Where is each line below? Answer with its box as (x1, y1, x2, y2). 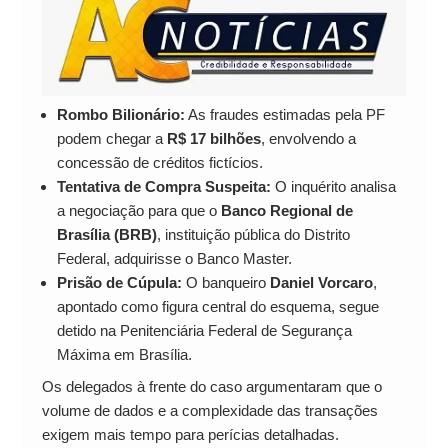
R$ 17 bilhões (166, 130, 261, 148)
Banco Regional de (220, 202, 353, 220)
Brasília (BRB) (56, 226, 157, 244)
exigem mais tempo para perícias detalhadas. (41, 425, 339, 443)
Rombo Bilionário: (56, 106, 185, 124)
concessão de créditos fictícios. (56, 154, 263, 172)
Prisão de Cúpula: (56, 274, 182, 292)
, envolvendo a (260, 130, 356, 148)
